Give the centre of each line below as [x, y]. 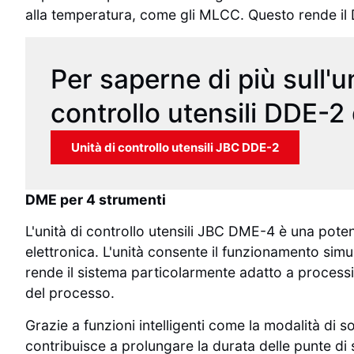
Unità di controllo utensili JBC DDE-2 [175, 147]
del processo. [70, 293]
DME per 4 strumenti [96, 199]
